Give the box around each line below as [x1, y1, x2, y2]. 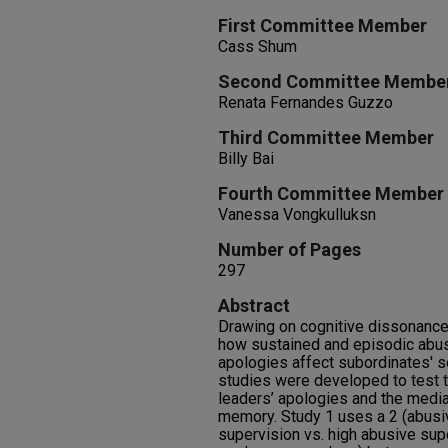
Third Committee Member [218, 127, 434, 148]
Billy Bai [218, 149, 274, 168]
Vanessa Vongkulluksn [218, 205, 376, 224]
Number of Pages [218, 239, 361, 260]
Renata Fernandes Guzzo [218, 93, 393, 112]
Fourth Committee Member [218, 183, 444, 204]
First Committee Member [218, 15, 427, 36]
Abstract [218, 295, 290, 316]
